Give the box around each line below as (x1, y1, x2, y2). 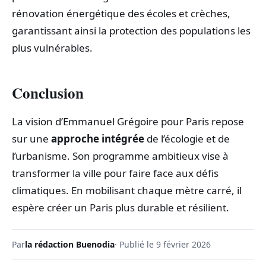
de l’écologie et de (144, 132, 230, 146)
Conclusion (12, 81, 84, 104)
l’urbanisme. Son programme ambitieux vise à (12, 149, 229, 163)
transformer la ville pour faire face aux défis (12, 166, 218, 180)
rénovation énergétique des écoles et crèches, (12, 6, 230, 20)
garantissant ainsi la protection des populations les (12, 23, 251, 37)
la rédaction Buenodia (25, 239, 115, 251)
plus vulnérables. (12, 40, 93, 55)
